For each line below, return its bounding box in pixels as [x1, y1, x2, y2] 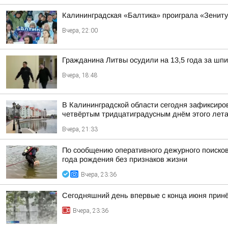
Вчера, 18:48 [62, 72, 98, 79]
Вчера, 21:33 [62, 126, 98, 133]
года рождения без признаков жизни [62, 155, 187, 163]
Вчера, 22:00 [62, 27, 98, 34]
